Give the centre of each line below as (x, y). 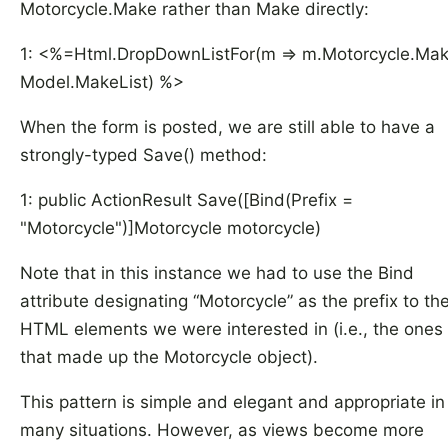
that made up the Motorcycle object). (169, 357)
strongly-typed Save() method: (143, 155)
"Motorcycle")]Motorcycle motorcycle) (170, 228)
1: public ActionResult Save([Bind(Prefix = (186, 200)
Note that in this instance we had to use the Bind (217, 273)
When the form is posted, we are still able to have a (227, 127)
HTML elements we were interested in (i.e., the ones (231, 329)
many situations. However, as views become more (222, 430)
